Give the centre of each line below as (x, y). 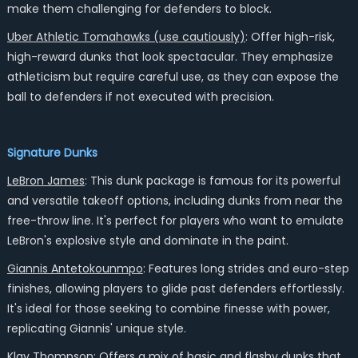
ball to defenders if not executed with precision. (140, 97)
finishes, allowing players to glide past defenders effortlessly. (175, 288)
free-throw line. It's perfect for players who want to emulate (175, 221)
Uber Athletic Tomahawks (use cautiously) (126, 37)
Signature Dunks (52, 153)
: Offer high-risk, (290, 37)
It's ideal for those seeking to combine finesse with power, (168, 308)
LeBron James (46, 181)
